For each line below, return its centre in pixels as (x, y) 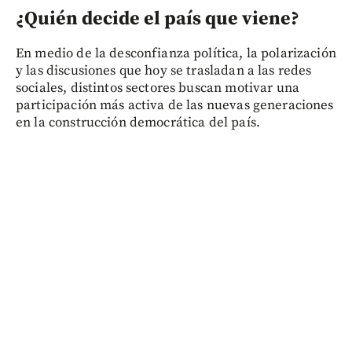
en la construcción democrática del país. (138, 123)
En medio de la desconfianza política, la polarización (176, 54)
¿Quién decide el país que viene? (158, 19)
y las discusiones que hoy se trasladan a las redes (164, 71)
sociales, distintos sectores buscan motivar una (158, 88)
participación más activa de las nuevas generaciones (175, 106)
